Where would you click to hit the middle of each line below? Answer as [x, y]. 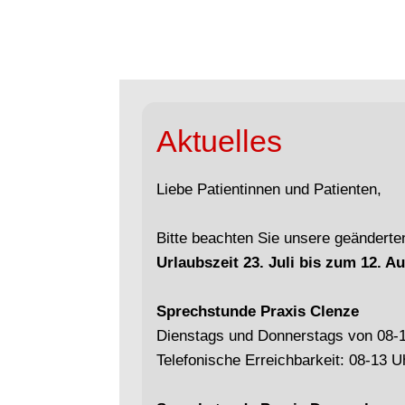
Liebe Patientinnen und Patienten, [269, 189]
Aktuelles [219, 141]
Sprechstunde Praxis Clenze [258, 311]
